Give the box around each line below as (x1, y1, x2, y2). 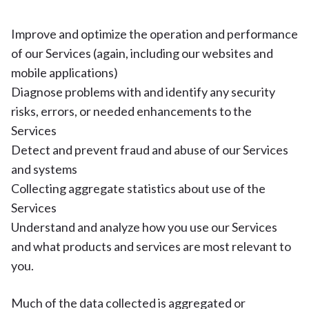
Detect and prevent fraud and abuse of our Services (11, 142, 288, 157)
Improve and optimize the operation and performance (11, 26, 298, 41)
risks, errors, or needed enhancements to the (11, 103, 252, 119)
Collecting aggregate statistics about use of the (11, 181, 266, 196)
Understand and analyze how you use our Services (11, 219, 277, 235)
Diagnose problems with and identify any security (11, 84, 275, 99)
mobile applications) (11, 65, 118, 80)
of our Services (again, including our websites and (11, 46, 273, 61)
